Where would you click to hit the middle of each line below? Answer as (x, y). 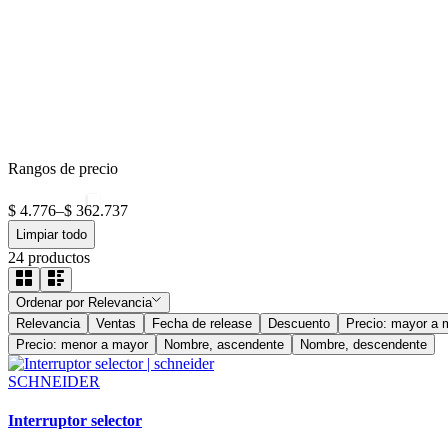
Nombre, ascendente (224, 344)
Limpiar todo (51, 234)
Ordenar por (50, 302)
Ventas (116, 323)
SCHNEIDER (54, 381)
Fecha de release (202, 323)
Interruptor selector (75, 421)
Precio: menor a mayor (82, 344)
